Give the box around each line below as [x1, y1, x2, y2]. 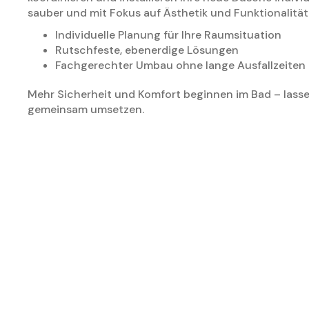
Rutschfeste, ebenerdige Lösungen [55, 43, 239, 58]
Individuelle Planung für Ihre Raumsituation [55, 28, 281, 43]
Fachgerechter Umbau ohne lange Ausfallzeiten [55, 58, 306, 73]
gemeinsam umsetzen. [28, 102, 144, 117]
